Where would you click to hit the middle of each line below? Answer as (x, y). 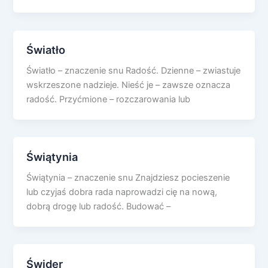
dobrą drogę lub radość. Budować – (99, 207)
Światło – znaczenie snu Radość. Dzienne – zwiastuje (134, 71)
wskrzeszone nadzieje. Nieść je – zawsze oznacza (129, 85)
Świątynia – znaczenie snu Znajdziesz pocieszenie (128, 178)
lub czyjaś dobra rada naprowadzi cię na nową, (122, 192)
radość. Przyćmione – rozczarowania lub (109, 100)
